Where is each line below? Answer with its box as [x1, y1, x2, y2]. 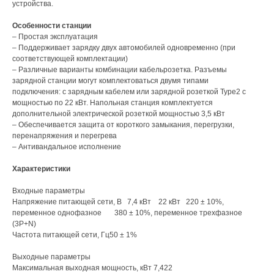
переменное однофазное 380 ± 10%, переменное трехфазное [12, 209, 242, 218]
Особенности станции [12, 21, 91, 31]
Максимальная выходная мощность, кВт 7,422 [12, 264, 172, 273]
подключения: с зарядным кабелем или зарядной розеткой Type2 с [12, 87, 246, 97]
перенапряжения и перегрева [12, 131, 117, 141]
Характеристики [12, 165, 70, 174]
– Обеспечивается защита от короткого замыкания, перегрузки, [12, 120, 234, 130]
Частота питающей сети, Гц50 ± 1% [12, 231, 137, 240]
